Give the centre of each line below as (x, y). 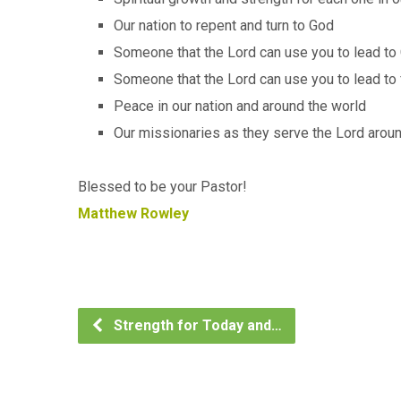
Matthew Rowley (133, 213)
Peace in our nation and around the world (240, 106)
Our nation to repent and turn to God (224, 25)
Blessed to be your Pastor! (162, 186)
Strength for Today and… (196, 325)
